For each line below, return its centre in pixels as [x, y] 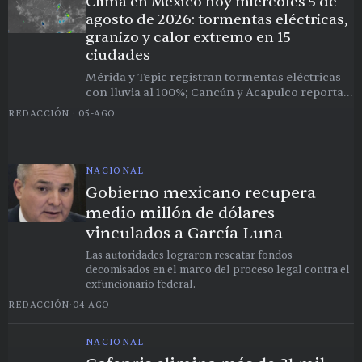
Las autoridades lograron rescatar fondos [189, 255]
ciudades [118, 55]
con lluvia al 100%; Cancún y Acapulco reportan [219, 92]
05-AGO [97, 113]
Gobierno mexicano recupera [201, 192]
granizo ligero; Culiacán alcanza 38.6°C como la [219, 107]
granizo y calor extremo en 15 [188, 37]
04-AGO [91, 305]
